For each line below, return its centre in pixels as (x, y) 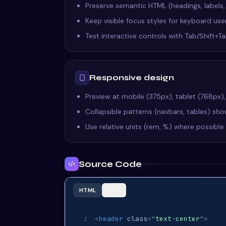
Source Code (110, 164)
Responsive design (132, 77)
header (111, 219)
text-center (178, 219)
